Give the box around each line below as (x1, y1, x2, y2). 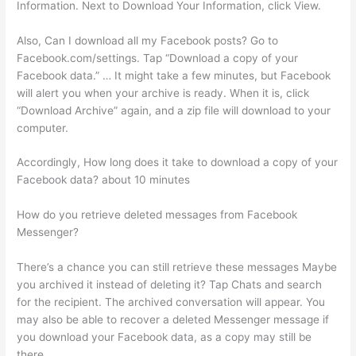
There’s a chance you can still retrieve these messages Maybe (17, 261, 338, 274)
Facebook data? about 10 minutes (17, 173, 191, 187)
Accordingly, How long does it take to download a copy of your (17, 156, 339, 169)
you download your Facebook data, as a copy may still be (17, 331, 312, 344)
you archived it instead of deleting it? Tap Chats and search (17, 278, 323, 292)
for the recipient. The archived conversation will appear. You (17, 296, 326, 309)
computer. (17, 121, 69, 134)
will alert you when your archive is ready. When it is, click (17, 86, 310, 99)
